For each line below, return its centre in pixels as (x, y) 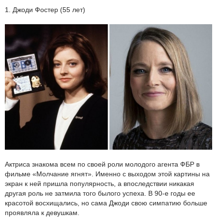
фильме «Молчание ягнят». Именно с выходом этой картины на (107, 174)
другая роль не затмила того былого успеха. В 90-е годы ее (100, 194)
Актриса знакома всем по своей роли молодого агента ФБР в (102, 164)
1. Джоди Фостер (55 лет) (45, 10)
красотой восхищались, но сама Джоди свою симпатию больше (106, 203)
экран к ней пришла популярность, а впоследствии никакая (100, 184)
